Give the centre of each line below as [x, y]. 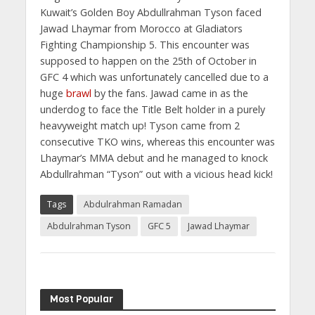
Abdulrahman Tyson [89, 226]
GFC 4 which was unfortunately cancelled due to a [154, 77]
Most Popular [81, 298]
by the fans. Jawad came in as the [169, 93]
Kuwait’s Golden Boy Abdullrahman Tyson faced [150, 12]
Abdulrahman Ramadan [133, 204]
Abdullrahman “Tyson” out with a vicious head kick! [156, 174]
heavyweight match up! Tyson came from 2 [140, 125]
